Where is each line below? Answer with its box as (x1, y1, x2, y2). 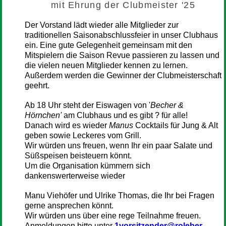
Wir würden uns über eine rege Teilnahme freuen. (24, 211, 201, 220)
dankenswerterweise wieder (24, 171, 125, 180)
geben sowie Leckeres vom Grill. (24, 131, 141, 140)
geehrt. (24, 81, 49, 90)
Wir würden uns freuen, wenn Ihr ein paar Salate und (24, 141, 212, 150)
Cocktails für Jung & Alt (135, 121, 218, 130)
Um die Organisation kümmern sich (24, 161, 150, 170)
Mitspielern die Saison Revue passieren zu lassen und (24, 50, 219, 60)
